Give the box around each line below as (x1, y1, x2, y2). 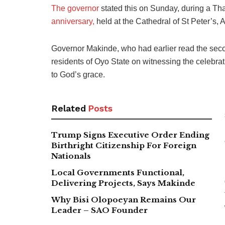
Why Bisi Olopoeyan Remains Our (51, 194, 196, 204)
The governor (51, 4, 99, 13)
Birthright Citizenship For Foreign (51, 140, 196, 150)
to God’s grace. (51, 70, 105, 79)
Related (51, 102, 86, 114)
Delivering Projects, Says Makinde (51, 178, 195, 188)
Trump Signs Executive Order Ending (51, 130, 209, 140)
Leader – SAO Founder (51, 205, 148, 215)
